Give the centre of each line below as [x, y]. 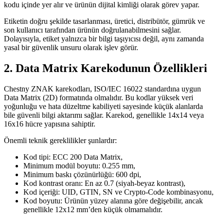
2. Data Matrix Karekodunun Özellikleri [106, 68]
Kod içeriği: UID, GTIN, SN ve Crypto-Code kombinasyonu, [118, 192]
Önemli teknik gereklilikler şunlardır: [60, 140]
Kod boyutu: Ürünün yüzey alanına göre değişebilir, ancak [113, 200]
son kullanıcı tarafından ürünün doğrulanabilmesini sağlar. [92, 30]
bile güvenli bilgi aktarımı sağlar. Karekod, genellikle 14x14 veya [104, 115]
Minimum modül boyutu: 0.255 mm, [79, 165]
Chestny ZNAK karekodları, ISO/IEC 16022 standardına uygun [102, 89]
